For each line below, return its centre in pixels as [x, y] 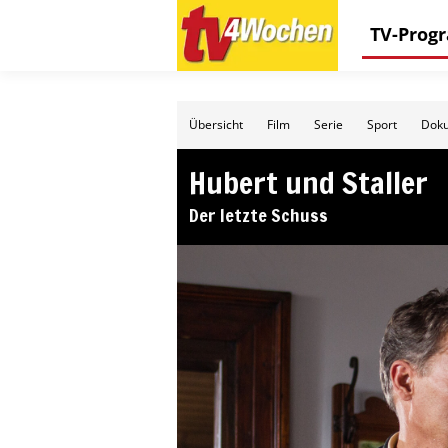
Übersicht [216, 124]
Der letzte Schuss [258, 215]
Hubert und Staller [308, 182]
